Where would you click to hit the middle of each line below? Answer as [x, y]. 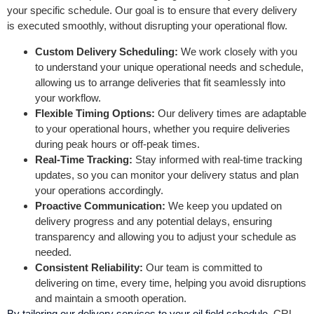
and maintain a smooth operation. [111, 298]
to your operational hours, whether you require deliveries [163, 128]
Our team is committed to [204, 267]
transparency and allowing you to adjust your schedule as [166, 236]
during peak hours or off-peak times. [117, 144]
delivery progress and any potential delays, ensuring [153, 221]
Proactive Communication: [102, 205]
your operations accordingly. [99, 190]
